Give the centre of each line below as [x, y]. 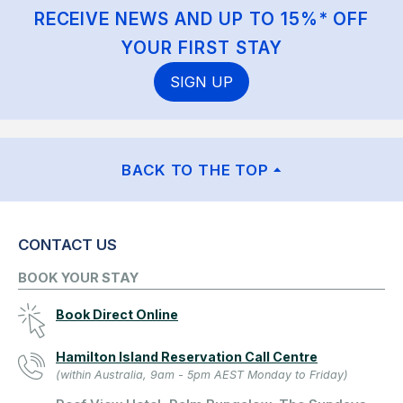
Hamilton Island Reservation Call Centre [187, 357]
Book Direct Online [117, 315]
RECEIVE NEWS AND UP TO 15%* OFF [201, 19]
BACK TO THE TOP [195, 170]
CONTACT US [67, 245]
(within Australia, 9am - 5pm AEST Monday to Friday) [202, 375]
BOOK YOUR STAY [78, 278]
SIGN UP [201, 82]
